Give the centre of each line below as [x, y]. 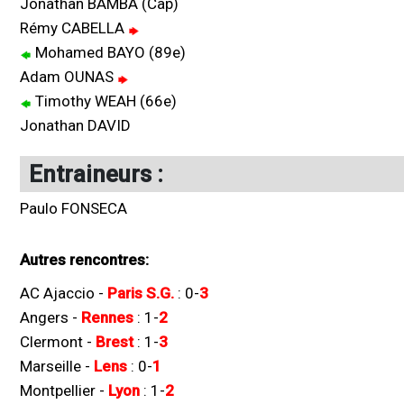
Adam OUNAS [69, 77]
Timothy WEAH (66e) [104, 101]
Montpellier [58, 390]
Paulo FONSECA [73, 208]
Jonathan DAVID [75, 125]
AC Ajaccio [57, 293]
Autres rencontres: [84, 260]
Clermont [51, 342]
